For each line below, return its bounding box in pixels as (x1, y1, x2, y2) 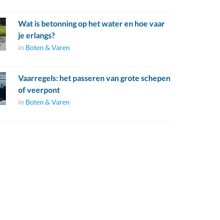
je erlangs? (18, 30, 55, 40)
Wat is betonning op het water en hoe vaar (18, 19, 165, 28)
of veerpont (18, 85, 60, 94)
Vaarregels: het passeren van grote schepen (18, 73, 170, 82)
